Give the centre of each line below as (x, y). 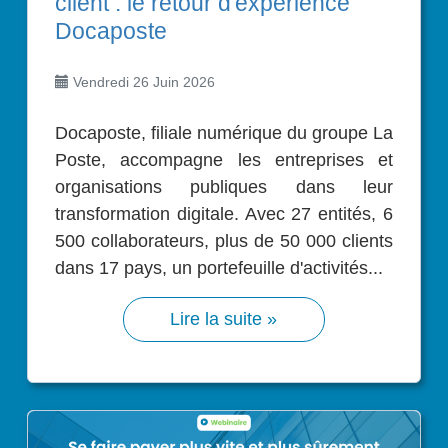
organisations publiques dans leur (224, 187)
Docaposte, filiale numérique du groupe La (61, 133)
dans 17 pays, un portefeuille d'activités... (219, 268)
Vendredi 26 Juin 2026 (142, 82)
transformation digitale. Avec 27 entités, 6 (224, 214)
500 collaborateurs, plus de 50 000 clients (224, 241)
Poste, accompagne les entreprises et (224, 160)
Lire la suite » (224, 319)
